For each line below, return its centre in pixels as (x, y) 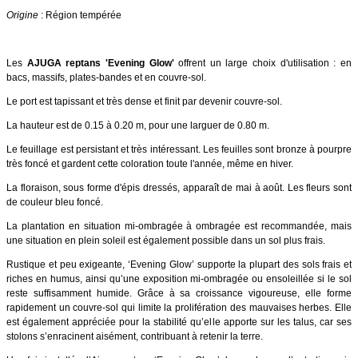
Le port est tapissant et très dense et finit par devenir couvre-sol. (144, 101)
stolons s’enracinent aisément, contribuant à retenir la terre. (135, 336)
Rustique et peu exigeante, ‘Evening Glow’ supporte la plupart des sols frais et (179, 264)
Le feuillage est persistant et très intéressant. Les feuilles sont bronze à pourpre (179, 149)
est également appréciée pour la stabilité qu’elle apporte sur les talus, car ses (179, 322)
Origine (22, 15)
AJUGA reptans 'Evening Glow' (101, 63)
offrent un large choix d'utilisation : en (265, 63)
